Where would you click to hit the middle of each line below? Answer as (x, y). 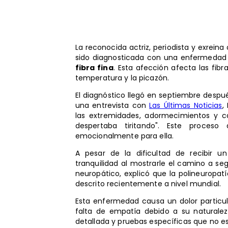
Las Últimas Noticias (186, 105)
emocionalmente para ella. (124, 136)
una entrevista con (112, 105)
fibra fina (94, 67)
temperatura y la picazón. (122, 78)
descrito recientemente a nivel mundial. (148, 183)
